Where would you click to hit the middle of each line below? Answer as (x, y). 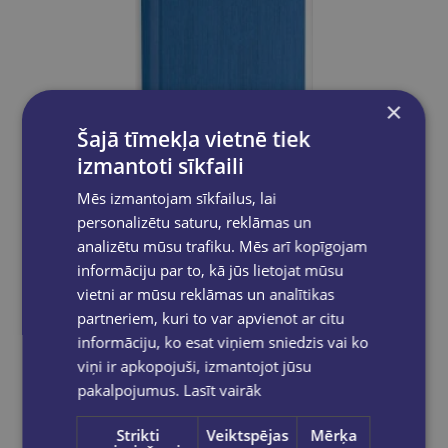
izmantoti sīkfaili (161, 166)
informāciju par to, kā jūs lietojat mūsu (210, 270)
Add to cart (239, 329)
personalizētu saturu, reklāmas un (194, 222)
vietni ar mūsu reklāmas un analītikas (206, 294)
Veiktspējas (247, 435)
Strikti (137, 435)
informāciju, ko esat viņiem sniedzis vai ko (223, 342)
